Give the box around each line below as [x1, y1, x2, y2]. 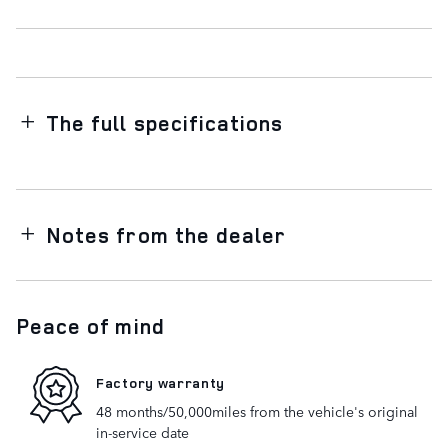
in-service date [96, 422, 189, 443]
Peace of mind [16, 312, 165, 341]
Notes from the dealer [46, 221, 287, 250]
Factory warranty [96, 372, 226, 392]
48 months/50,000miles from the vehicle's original [96, 401, 418, 422]
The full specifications [46, 109, 284, 138]
